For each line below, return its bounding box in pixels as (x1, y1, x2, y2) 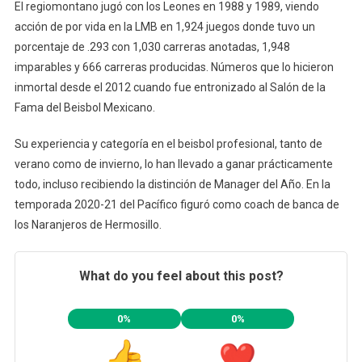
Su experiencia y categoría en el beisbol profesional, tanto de (14, 137, 322, 150)
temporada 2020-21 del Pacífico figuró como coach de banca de (14, 197, 339, 211)
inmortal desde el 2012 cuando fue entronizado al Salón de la (14, 80, 326, 94)
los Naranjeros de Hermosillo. (14, 217, 162, 231)
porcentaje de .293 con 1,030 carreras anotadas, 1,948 (14, 40, 290, 53)
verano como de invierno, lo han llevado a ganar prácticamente (14, 157, 333, 170)
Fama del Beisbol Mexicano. (14, 100, 155, 114)
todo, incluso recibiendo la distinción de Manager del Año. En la (14, 177, 330, 191)
